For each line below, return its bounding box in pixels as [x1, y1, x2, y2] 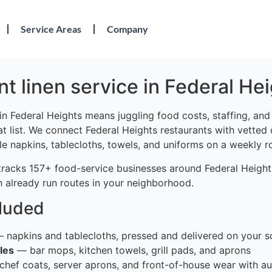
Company [107, 23, 149, 35]
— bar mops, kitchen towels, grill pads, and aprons [14, 244, 251, 257]
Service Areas [21, 23, 82, 35]
